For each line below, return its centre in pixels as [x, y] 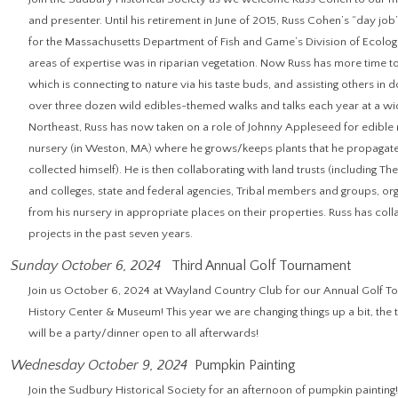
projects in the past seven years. [111, 234]
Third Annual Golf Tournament [259, 266]
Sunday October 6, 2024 [86, 266]
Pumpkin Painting [245, 365]
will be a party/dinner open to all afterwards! [143, 333]
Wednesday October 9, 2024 [99, 365]
